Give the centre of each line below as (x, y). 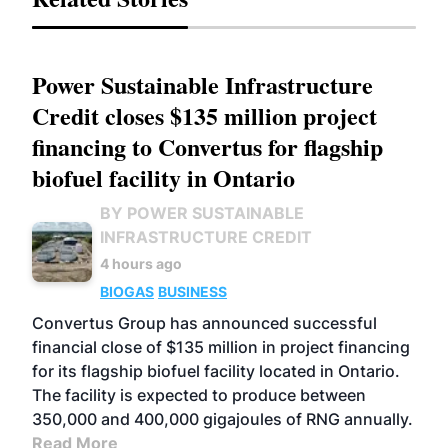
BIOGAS (127, 291)
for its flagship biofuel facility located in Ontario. (216, 371)
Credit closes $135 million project (204, 115)
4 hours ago (141, 263)
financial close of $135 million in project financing (221, 347)
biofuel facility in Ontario (163, 177)
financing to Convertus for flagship (207, 146)
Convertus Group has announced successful (204, 323)
